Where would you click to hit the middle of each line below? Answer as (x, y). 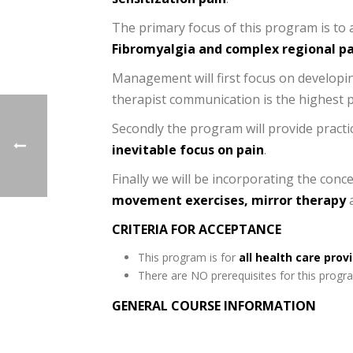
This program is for (188, 257)
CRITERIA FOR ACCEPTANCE (197, 229)
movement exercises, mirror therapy (230, 200)
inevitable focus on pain (188, 150)
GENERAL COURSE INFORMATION (214, 306)
